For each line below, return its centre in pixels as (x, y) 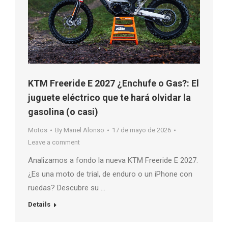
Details (39, 205)
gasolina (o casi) (63, 112)
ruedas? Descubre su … (67, 188)
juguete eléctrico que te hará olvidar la (109, 98)
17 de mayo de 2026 (141, 130)
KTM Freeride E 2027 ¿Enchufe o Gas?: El (113, 83)
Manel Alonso (84, 130)
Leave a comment (54, 142)
